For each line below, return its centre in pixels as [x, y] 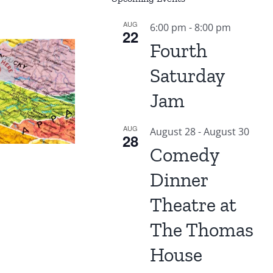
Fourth [178, 51]
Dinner [179, 180]
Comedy [184, 155]
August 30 [226, 132]
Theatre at [193, 205]
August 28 [172, 132]
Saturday [187, 76]
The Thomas [201, 230]
